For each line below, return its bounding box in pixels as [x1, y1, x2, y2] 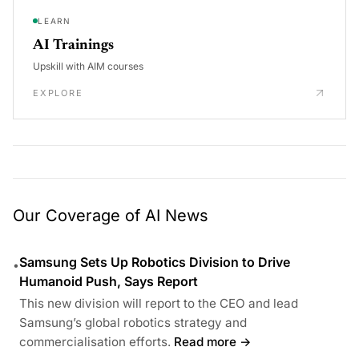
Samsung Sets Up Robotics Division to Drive [19, 253, 290, 270]
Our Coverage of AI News [13, 205, 208, 225]
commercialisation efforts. [19, 333, 171, 349]
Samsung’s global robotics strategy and [19, 314, 247, 330]
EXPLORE [33, 87, 83, 99]
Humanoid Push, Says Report [19, 272, 198, 289]
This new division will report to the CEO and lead [19, 295, 298, 311]
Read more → [174, 333, 252, 349]
